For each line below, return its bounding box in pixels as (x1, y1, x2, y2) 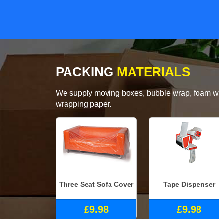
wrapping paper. (56, 100, 111, 109)
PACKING (56, 65, 113, 80)
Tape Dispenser (163, 180, 215, 188)
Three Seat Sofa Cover (59, 180, 133, 188)
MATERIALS (113, 65, 190, 80)
